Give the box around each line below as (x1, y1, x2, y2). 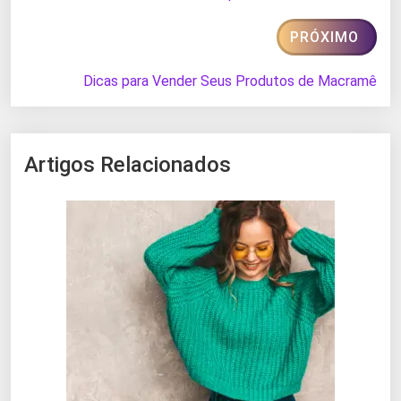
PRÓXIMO (290, 29, 359, 47)
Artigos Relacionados (24, 152, 231, 178)
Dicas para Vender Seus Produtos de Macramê (83, 73, 377, 90)
